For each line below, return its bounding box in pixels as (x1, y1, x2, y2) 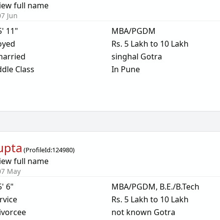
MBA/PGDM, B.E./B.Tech (111, 181, 199, 192)
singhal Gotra (111, 51, 162, 62)
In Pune (111, 64, 140, 75)
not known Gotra (111, 207, 175, 218)
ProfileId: (26, 145, 53, 154)
